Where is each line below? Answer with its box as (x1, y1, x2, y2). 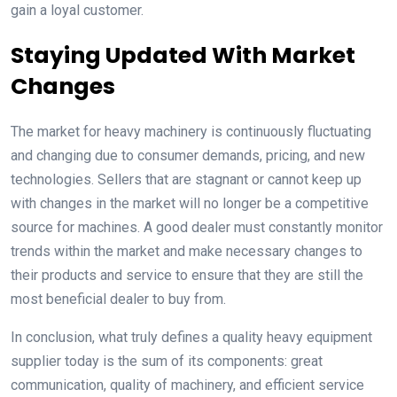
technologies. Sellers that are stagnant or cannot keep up (11, 170, 362, 188)
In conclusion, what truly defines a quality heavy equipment (11, 328, 372, 346)
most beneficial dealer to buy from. (11, 290, 226, 307)
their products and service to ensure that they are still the (11, 266, 363, 284)
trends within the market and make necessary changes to (11, 242, 362, 260)
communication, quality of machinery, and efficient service (11, 376, 364, 393)
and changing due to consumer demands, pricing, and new (11, 146, 365, 164)
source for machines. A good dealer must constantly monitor (11, 218, 383, 236)
